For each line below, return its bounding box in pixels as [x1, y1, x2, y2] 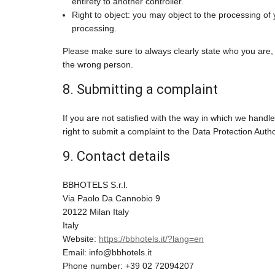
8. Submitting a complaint [63, 82, 218, 98]
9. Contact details [63, 149, 170, 165]
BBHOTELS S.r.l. [63, 180, 128, 190]
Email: [63, 247, 89, 258]
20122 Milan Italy [63, 207, 129, 217]
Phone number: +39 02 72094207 [63, 261, 194, 271]
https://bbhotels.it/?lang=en [99, 234, 204, 244]
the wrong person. [63, 60, 133, 70]
